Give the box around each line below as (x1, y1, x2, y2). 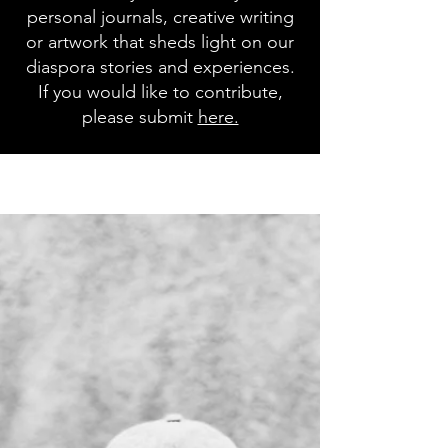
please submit (81, 106, 198, 129)
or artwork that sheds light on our (26, 31, 294, 54)
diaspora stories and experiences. (25, 56, 295, 79)
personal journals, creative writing (26, 6, 294, 29)
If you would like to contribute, (37, 81, 283, 104)
